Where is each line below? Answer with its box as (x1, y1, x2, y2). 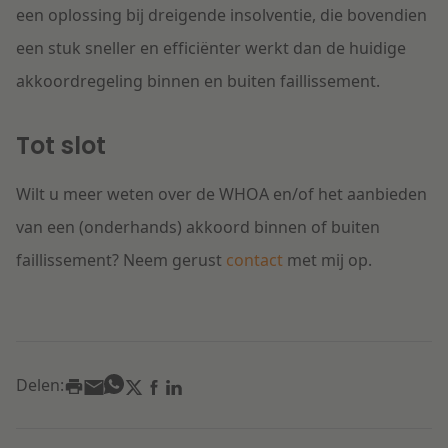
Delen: (16, 374, 64, 397)
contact (226, 249, 283, 272)
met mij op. (283, 249, 372, 272)
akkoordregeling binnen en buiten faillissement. (16, 70, 380, 93)
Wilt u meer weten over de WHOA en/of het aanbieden (16, 183, 427, 206)
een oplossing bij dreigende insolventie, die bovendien (16, 4, 427, 27)
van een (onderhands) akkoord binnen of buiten (16, 216, 380, 239)
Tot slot (16, 129, 106, 163)
